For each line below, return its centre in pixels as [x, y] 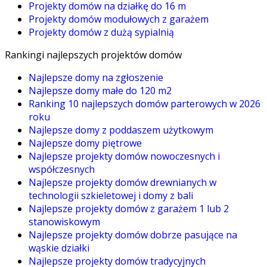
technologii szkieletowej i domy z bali [111, 196]
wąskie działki [59, 248]
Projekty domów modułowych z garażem [119, 19]
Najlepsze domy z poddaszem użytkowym [121, 130]
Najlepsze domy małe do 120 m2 [100, 91]
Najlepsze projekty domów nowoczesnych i [124, 156]
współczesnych [62, 170]
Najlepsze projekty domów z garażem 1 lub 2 [129, 209]
